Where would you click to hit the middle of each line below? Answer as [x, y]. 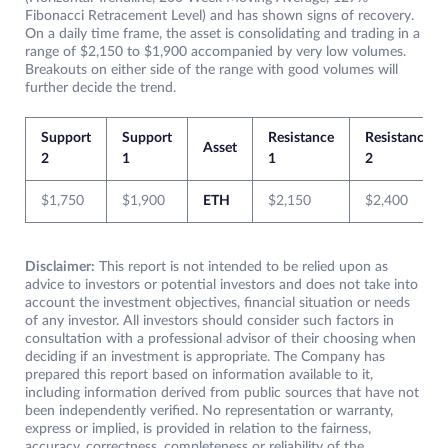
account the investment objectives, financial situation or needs [217, 303]
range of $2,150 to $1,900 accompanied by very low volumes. [215, 52]
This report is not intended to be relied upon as [241, 267]
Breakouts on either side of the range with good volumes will [211, 70]
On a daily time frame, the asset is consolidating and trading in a [222, 34]
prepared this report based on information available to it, [199, 375]
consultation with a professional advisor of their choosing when [220, 339]
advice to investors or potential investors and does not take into [221, 285]
